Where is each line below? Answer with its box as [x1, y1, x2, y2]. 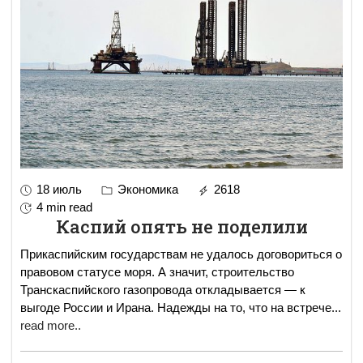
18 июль [36, 182, 82, 197]
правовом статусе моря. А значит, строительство [20, 265, 294, 280]
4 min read [36, 200, 92, 215]
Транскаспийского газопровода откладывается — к [20, 283, 305, 297]
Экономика [114, 182, 178, 197]
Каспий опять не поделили [55, 215, 308, 239]
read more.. [20, 318, 81, 333]
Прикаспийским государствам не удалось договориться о [20, 247, 342, 262]
